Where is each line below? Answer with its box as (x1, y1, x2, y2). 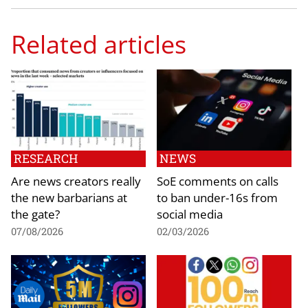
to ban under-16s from (157, 189, 278, 206)
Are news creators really (11, 173, 141, 190)
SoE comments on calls (157, 173, 278, 190)
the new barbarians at (11, 189, 127, 206)
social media (157, 206, 223, 223)
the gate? (11, 206, 60, 223)
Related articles (11, 26, 186, 61)
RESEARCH (14, 151, 78, 167)
